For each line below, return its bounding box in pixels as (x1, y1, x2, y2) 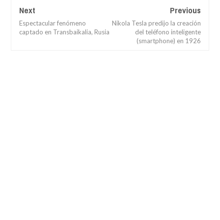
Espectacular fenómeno (19, 19, 86, 27)
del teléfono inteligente (135, 28, 201, 36)
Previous (170, 4, 201, 16)
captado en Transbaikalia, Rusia (19, 28, 110, 36)
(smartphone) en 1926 (137, 37, 201, 45)
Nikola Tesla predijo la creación (112, 19, 201, 27)
